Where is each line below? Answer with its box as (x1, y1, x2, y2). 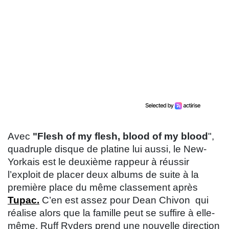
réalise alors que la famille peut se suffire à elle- (8, 208, 215, 219)
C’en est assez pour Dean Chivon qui (39, 195, 209, 206)
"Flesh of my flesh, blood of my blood (33, 131, 208, 142)
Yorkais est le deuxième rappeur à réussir (8, 156, 189, 168)
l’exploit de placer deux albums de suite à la (8, 169, 199, 180)
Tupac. (8, 195, 39, 206)
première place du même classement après (8, 182, 198, 193)
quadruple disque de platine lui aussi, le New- (8, 144, 207, 155)
